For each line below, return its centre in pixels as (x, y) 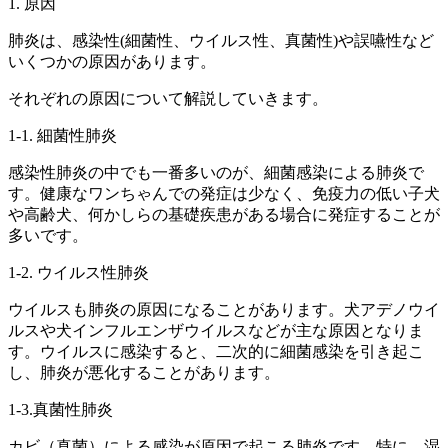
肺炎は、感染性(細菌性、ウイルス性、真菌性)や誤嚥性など (221, 41)
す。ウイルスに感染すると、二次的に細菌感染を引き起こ (216, 352)
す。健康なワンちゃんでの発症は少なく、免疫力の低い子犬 (224, 194)
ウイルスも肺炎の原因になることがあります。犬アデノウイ (224, 310)
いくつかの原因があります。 (112, 62)
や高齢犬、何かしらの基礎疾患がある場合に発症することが (224, 215)
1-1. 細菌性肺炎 (62, 136)
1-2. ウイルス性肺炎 (78, 273)
